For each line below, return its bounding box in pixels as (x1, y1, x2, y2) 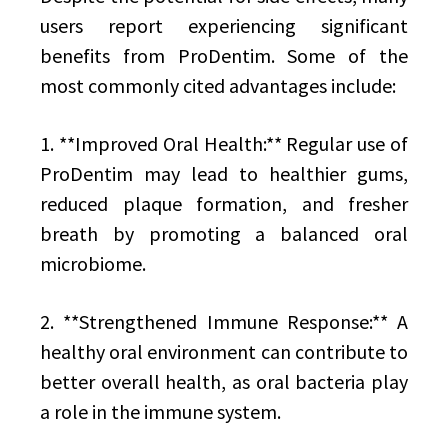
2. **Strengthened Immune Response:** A (40, 309, 408, 334)
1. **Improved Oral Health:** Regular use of (40, 131, 408, 156)
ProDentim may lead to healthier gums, (40, 161, 408, 186)
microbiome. (40, 251, 146, 276)
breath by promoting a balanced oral (40, 221, 408, 246)
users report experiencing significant (40, 13, 408, 38)
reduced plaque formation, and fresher (40, 191, 408, 216)
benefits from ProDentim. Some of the (40, 43, 408, 68)
